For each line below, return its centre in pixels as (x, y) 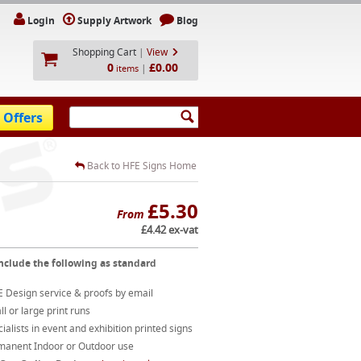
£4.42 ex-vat (170, 230)
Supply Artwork (114, 21)
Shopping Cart (104, 52)
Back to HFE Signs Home (141, 166)
